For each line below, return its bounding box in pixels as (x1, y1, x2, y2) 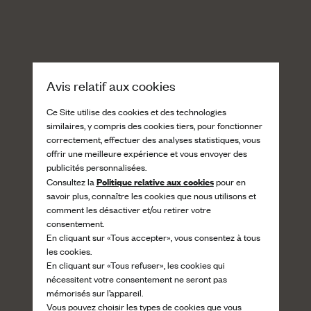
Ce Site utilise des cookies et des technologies (46, 104, 226, 118)
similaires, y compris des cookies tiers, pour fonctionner (46, 118, 262, 132)
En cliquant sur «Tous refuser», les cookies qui (46, 258, 225, 271)
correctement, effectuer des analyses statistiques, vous (46, 132, 260, 146)
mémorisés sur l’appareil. (46, 285, 143, 299)
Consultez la (46, 174, 96, 188)
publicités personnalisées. (46, 160, 146, 174)
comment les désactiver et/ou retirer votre (46, 202, 211, 216)
